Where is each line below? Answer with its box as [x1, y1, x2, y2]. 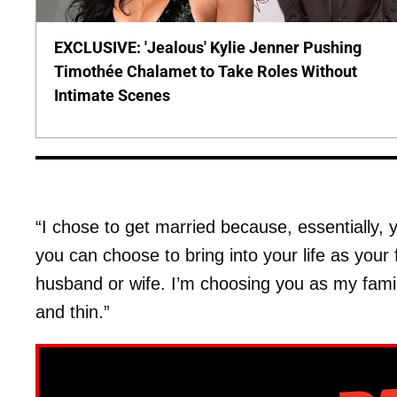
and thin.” [35, 302, 110, 323]
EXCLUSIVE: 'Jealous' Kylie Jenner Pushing [54, 37, 362, 57]
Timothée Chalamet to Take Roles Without [54, 61, 357, 81]
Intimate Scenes [54, 85, 170, 105]
